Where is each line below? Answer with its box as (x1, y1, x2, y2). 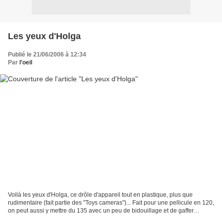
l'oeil (19, 58, 32, 66)
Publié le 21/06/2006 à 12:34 (8, 51, 86, 58)
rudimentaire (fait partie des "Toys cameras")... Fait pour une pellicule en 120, (8, 199, 214, 207)
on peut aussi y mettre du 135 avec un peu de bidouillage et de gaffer (8, 207, 194, 215)
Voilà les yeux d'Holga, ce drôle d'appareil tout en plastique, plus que (8, 191, 193, 199)
